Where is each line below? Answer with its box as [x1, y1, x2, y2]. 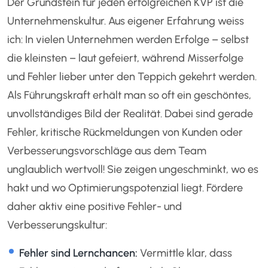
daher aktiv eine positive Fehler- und [7, 200, 182, 214]
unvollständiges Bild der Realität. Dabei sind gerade [7, 107, 254, 121]
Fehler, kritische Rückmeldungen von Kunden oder [7, 126, 243, 139]
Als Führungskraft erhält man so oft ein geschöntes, [7, 89, 252, 102]
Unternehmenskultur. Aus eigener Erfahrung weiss [7, 14, 245, 28]
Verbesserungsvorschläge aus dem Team [7, 144, 207, 158]
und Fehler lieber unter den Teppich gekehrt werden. [7, 70, 257, 84]
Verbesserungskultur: [7, 218, 108, 232]
